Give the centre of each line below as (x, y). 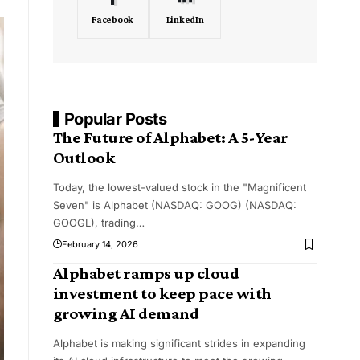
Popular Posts (115, 119)
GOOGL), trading (94, 223)
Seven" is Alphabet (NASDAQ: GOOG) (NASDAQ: (174, 205)
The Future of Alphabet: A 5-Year (170, 138)
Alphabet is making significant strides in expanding (179, 344)
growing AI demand (126, 314)
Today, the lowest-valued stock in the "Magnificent (179, 188)
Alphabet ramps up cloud (146, 274)
